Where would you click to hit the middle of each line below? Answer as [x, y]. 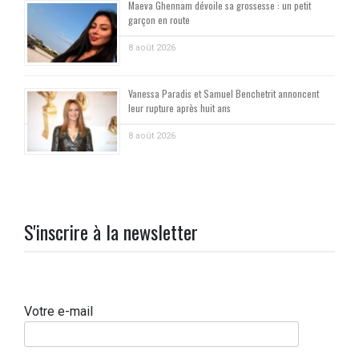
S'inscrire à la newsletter [111, 232]
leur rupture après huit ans [179, 108]
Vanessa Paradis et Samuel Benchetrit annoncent [224, 94]
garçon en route [159, 19]
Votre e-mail [58, 311]
